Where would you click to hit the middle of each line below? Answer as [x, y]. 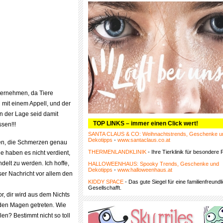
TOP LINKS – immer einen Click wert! [146, 123]
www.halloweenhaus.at [145, 170]
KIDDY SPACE [106, 182]
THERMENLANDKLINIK [117, 152]
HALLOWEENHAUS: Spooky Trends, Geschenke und [154, 164]
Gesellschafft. [105, 188]
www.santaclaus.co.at [144, 140]
